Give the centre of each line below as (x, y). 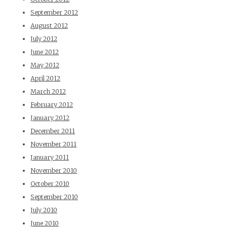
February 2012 (52, 105)
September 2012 (54, 13)
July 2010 (44, 210)
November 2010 (54, 171)
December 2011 (53, 131)
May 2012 (45, 65)
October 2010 (50, 184)
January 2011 (50, 158)
